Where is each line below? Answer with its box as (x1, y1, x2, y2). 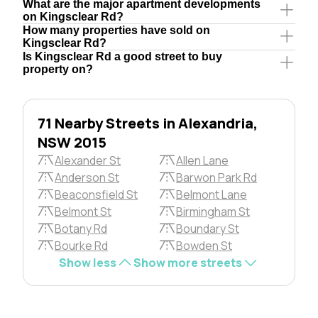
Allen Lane (176, 152, 229, 168)
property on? (23, 62, 93, 75)
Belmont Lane (176, 186, 247, 202)
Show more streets (133, 254, 242, 270)
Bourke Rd (55, 237, 108, 253)
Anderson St (55, 169, 119, 185)
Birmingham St (176, 203, 250, 219)
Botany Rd (55, 220, 107, 236)
